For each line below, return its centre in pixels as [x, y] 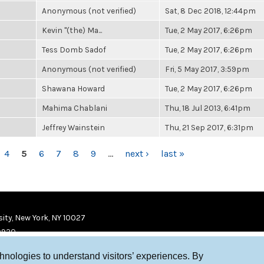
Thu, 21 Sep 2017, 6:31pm [209, 127]
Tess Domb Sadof [74, 49]
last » [173, 154]
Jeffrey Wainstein [73, 127]
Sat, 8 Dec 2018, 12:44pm [210, 11]
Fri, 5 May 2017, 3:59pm [207, 69]
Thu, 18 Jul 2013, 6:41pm [208, 108]
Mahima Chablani [75, 108]
